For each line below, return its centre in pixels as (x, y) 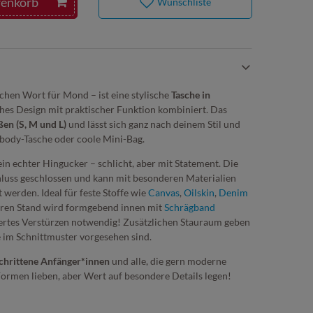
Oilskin (199, 192)
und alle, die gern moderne (168, 261)
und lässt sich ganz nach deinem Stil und (153, 124)
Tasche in (191, 94)
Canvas (164, 192)
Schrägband (190, 207)
